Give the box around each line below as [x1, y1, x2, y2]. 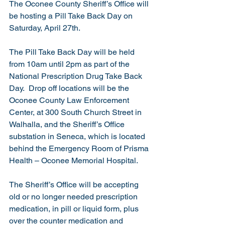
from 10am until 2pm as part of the [9, 59, 132, 69]
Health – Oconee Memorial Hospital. [9, 156, 140, 166]
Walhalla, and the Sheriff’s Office [9, 120, 127, 130]
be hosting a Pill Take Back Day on [9, 11, 135, 21]
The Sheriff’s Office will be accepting [9, 180, 141, 190]
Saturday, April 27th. [9, 23, 86, 33]
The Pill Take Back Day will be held [9, 47, 137, 57]
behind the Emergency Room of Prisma [9, 144, 151, 154]
